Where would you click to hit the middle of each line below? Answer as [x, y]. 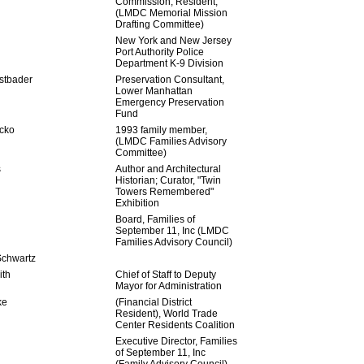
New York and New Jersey [173, 41]
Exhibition [137, 203]
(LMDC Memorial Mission [171, 13]
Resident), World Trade [166, 314]
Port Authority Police [159, 52]
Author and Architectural [168, 169]
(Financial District [153, 302]
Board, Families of [155, 219]
